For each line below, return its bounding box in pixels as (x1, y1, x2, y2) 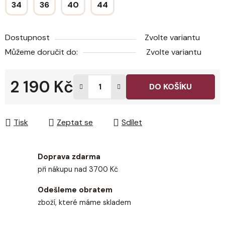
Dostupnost (5, 32, 50, 43)
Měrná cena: (10, 97, 54, 108)
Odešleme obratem (38, 185, 113, 195)
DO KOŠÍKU (149, 81, 192, 92)
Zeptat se (57, 117, 93, 128)
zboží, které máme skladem (38, 198, 131, 207)
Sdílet (122, 117, 142, 128)
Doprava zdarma (38, 152, 100, 162)
